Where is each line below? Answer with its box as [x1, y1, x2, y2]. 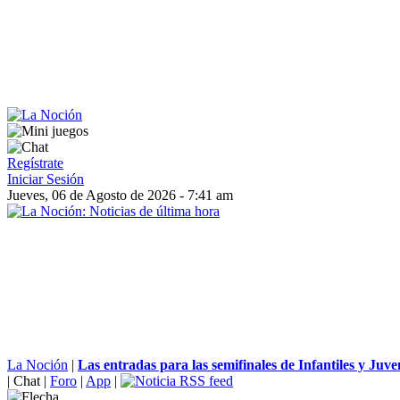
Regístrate [7, 155, 63, 171]
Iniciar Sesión [7, 171, 84, 187]
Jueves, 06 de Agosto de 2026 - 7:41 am [7, 187, 233, 203]
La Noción [7, 357, 68, 372]
